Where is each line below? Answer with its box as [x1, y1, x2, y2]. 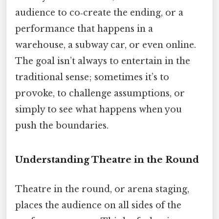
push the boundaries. [15, 120, 109, 131]
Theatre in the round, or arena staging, [15, 183, 189, 195]
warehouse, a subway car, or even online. [15, 39, 196, 50]
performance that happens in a [15, 23, 153, 34]
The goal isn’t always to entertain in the [15, 55, 190, 66]
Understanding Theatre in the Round [15, 154, 199, 166]
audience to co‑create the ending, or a [15, 7, 183, 18]
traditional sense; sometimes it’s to [15, 71, 169, 83]
